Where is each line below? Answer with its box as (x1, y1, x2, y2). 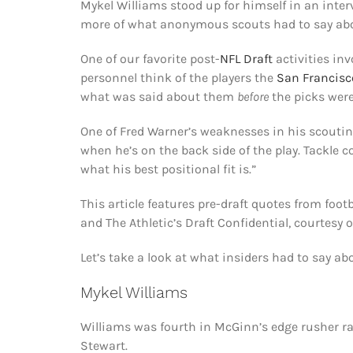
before (236, 89, 269, 105)
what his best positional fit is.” (80, 162, 256, 177)
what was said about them (80, 89, 237, 105)
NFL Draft (219, 51, 273, 67)
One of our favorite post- (80, 51, 220, 67)
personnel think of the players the (80, 70, 277, 86)
